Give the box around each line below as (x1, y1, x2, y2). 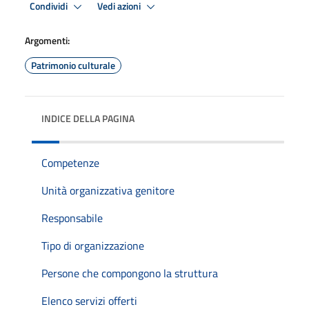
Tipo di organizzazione (41, 237, 144, 254)
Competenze (41, 154, 99, 171)
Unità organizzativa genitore (41, 182, 175, 199)
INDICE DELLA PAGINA (41, 111, 134, 126)
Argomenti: (25, 33, 70, 48)
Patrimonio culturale (31, 58, 115, 72)
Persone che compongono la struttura (41, 265, 218, 281)
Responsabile (41, 210, 103, 226)
